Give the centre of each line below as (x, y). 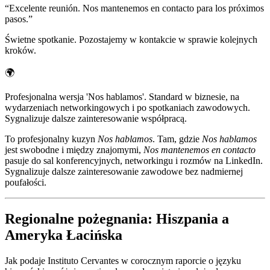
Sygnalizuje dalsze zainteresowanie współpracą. (96, 118)
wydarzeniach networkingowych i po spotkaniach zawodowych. (127, 107)
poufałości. (26, 182)
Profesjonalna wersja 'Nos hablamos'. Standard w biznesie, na (122, 96)
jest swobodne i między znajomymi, (74, 149)
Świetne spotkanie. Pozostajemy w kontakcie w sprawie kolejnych (131, 39)
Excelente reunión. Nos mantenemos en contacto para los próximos (137, 8)
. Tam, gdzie (177, 139)
